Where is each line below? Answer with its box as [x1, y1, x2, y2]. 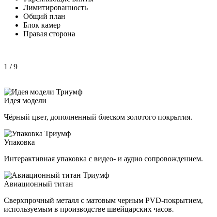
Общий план [23, 12, 65, 20]
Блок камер [23, 20, 61, 29]
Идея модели [4, 96, 46, 105]
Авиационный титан [4, 179, 73, 188]
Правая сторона [23, 29, 75, 38]
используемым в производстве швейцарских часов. [4, 204, 174, 213]
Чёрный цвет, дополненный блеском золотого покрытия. [4, 112, 192, 121]
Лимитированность [23, 3, 88, 12]
